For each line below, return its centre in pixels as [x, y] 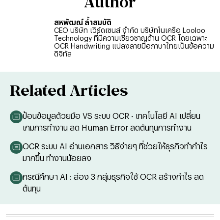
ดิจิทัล [63, 54]
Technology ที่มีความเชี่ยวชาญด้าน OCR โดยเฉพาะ [131, 38]
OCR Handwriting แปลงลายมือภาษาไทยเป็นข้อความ [134, 46]
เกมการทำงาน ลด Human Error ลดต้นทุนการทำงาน [107, 127]
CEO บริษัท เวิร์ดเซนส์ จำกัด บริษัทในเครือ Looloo [130, 30]
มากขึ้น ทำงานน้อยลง [57, 158]
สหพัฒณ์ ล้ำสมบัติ [83, 22]
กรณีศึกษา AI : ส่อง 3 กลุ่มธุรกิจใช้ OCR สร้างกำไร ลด [113, 177]
